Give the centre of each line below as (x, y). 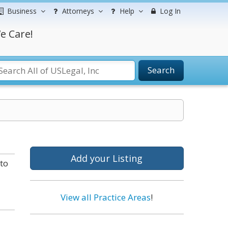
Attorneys (78, 11)
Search (161, 70)
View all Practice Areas (106, 197)
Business (22, 11)
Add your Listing (107, 158)
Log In (169, 11)
